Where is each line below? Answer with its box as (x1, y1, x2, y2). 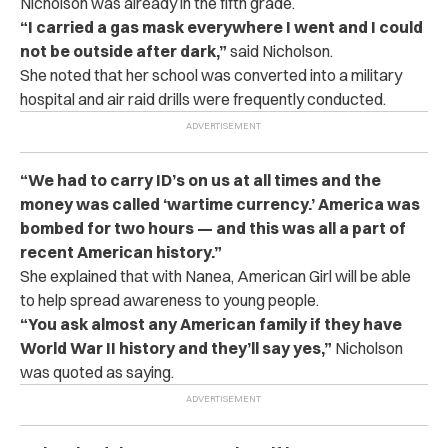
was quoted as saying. (20, 361, 174, 382)
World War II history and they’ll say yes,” (20, 337, 335, 358)
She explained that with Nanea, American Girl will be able (20, 265, 411, 286)
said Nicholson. (227, 40, 333, 61)
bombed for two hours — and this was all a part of (20, 217, 406, 238)
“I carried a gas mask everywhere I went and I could (20, 16, 423, 37)
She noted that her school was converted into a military (20, 64, 402, 85)
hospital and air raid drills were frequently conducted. (20, 88, 386, 109)
